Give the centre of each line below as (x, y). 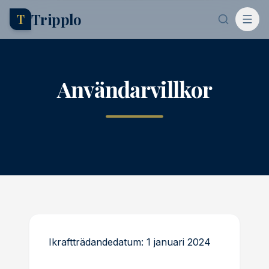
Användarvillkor (134, 89)
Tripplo (56, 19)
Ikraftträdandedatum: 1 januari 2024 (130, 242)
